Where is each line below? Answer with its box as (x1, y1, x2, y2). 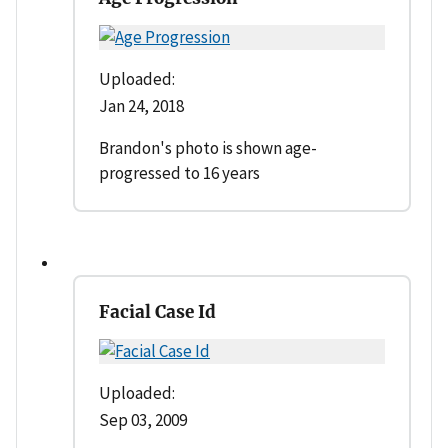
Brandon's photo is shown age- (99, 136, 317, 159)
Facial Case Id (99, 300, 216, 323)
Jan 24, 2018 (99, 94, 184, 117)
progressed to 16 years (99, 161, 260, 184)
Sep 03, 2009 (99, 408, 187, 431)
